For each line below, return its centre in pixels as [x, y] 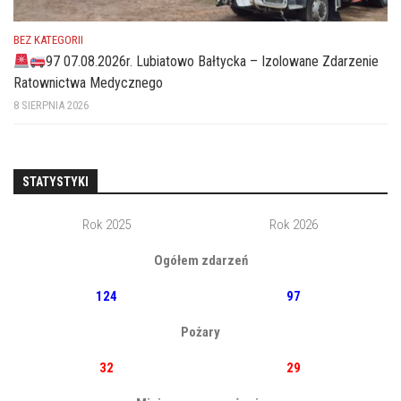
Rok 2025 [106, 225]
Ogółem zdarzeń [200, 261]
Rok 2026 [293, 225]
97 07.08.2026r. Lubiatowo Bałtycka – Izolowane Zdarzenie [213, 62]
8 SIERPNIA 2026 [51, 106]
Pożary [200, 333]
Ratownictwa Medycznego [88, 83]
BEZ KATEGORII [48, 40]
